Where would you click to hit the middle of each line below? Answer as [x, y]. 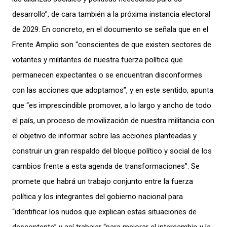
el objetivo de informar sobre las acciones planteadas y [104, 136]
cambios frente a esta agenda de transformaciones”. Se [106, 166]
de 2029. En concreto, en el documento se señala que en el [110, 29]
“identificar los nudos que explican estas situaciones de [104, 212]
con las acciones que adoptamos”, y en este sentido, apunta [113, 90]
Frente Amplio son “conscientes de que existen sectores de [112, 44]
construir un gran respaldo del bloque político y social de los [112, 151]
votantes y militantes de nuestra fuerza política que [98, 60]
